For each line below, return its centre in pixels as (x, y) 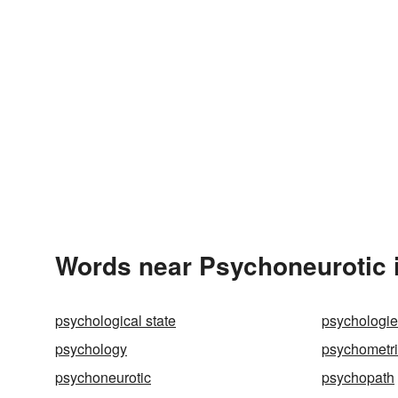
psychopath (358, 377)
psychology (91, 349)
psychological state (115, 320)
